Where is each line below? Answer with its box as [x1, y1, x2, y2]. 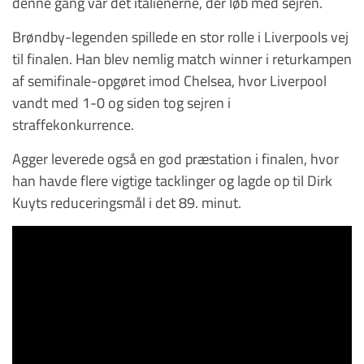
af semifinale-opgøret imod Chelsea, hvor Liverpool [12, 68, 327, 92]
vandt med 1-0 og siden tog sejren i [12, 90, 231, 114]
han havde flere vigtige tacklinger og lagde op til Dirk [12, 168, 332, 192]
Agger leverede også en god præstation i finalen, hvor [12, 146, 339, 170]
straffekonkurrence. [12, 112, 134, 136]
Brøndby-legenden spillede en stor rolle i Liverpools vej [12, 24, 349, 48]
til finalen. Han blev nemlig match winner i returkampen [12, 46, 352, 70]
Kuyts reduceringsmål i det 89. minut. [12, 190, 241, 214]
